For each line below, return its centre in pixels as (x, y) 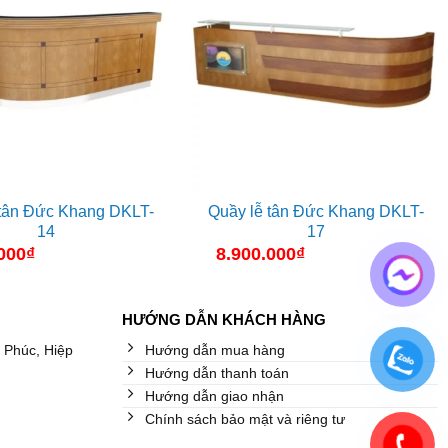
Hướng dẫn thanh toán (216, 373)
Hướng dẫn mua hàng (214, 350)
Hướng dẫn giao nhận (214, 396)
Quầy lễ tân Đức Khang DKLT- (316, 212)
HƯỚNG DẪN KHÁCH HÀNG (223, 319)
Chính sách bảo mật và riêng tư (244, 419)
